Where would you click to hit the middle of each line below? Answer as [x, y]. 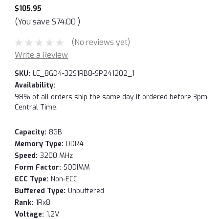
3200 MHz [56, 155]
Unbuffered [86, 191]
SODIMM [77, 167]
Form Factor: [38, 167]
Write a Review [41, 55]
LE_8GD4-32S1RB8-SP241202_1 [83, 73]
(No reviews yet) [100, 42]
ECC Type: [32, 179]
